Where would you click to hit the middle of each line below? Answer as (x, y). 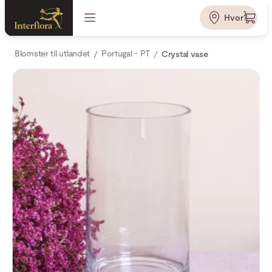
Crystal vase (185, 54)
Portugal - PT (126, 53)
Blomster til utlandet (53, 53)
